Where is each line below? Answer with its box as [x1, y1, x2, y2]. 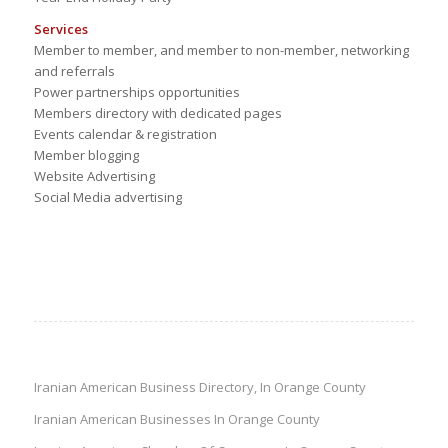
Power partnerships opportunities [33, 83, 240, 102]
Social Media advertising [33, 188, 182, 207]
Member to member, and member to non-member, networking [33, 41, 409, 60]
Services [33, 20, 88, 39]
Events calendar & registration [33, 125, 217, 144]
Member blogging [33, 146, 139, 165]
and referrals [33, 62, 115, 81]
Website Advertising [33, 167, 155, 186]
